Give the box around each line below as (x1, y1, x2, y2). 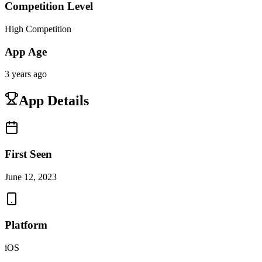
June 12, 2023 (5, 171, 57, 182)
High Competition (5, 23, 71, 34)
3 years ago (5, 69, 47, 80)
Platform (5, 219, 47, 232)
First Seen (5, 147, 52, 160)
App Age (5, 45, 47, 58)
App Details (19, 93, 89, 109)
